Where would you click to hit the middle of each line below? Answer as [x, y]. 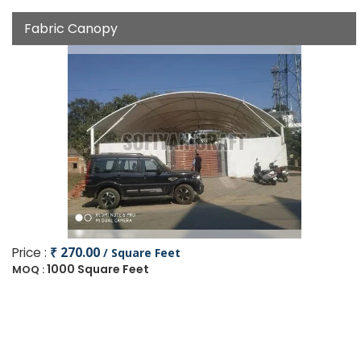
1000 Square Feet [98, 269]
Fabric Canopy [71, 29]
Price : [31, 253]
